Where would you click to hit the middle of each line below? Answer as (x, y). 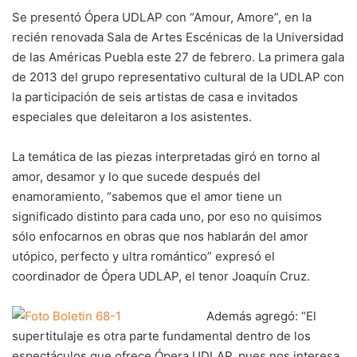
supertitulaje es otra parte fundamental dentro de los (161, 336)
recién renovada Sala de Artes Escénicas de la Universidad (178, 37)
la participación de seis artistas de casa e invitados (155, 97)
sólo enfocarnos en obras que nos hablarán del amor (160, 236)
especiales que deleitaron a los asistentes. (132, 117)
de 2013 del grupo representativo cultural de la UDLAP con (178, 77)
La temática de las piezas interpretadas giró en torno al (166, 157)
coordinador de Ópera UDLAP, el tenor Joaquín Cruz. (161, 276)
